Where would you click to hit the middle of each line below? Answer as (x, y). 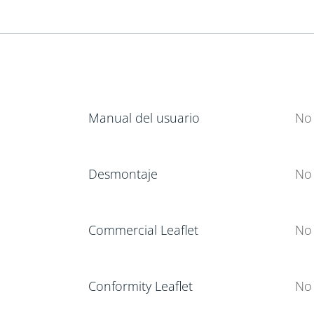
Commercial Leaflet (143, 230)
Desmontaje (123, 173)
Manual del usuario (144, 117)
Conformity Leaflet (140, 286)
